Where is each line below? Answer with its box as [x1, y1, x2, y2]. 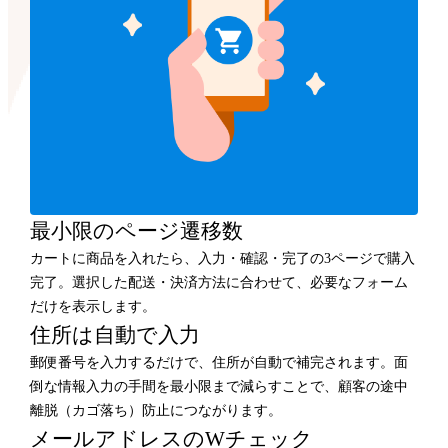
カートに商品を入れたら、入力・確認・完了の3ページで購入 [30, 250, 416, 266]
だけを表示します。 [30, 298, 157, 314]
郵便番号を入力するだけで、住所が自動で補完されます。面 [30, 354, 409, 370]
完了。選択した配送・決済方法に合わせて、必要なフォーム [30, 274, 409, 290]
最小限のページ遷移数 [30, 218, 244, 243]
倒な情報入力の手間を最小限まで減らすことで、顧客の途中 [30, 378, 409, 394]
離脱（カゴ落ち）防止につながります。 [30, 402, 283, 418]
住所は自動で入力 [30, 322, 201, 347]
